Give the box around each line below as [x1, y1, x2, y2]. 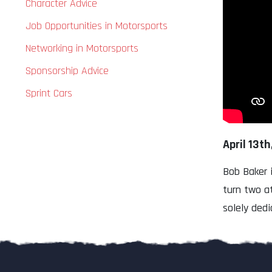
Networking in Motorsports [25, 41, 138, 56]
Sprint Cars [25, 86, 72, 101]
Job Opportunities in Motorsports [25, 19, 168, 33]
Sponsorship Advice [25, 64, 109, 78]
